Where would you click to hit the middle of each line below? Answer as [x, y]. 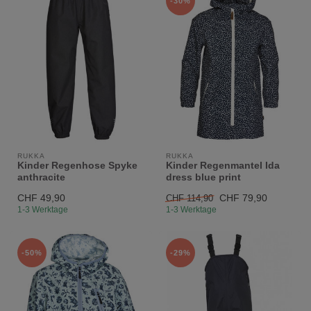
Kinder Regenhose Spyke [77, 166]
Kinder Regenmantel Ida [223, 166]
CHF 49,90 [41, 198]
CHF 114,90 [190, 199]
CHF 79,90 [243, 198]
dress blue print [203, 177]
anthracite [41, 177]
